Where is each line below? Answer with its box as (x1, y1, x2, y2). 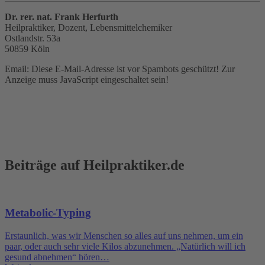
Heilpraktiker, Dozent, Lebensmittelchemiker (5, 22, 172, 33)
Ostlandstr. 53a (5, 33, 60, 43)
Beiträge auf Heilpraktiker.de (5, 157, 185, 173)
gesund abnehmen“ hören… (5, 252, 109, 263)
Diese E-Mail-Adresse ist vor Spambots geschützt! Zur (31, 63, 235, 74)
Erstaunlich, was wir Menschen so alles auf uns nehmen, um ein (5, 231, 243, 241)
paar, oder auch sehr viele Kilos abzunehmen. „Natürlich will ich (5, 241, 245, 252)
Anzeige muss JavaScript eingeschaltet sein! (5, 74, 169, 85)
